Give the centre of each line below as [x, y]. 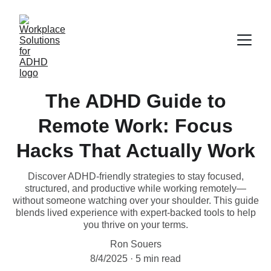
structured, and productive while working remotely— [135, 188]
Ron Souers [135, 244]
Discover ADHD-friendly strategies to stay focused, [135, 176]
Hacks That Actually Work [135, 151]
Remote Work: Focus [135, 126]
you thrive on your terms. [135, 225]
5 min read [158, 259]
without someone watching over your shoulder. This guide [135, 201]
